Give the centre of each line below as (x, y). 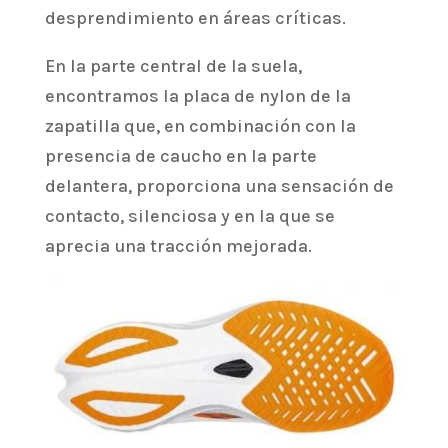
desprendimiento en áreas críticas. (195, 18)
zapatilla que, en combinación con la (200, 126)
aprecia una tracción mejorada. (178, 246)
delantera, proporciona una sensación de (219, 186)
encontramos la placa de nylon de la (197, 96)
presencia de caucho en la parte (180, 156)
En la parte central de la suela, (173, 66)
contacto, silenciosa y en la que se (189, 216)
